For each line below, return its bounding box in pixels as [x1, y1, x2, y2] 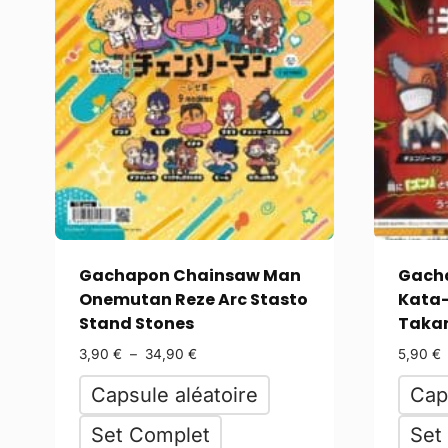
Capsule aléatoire [91, 382, 258, 407]
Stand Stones [79, 311, 194, 335]
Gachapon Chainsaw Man [79, 263, 301, 287]
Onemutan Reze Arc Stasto [79, 287, 308, 311]
